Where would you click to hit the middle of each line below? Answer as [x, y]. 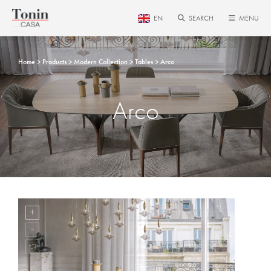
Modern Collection [101, 62]
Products [54, 62]
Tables [144, 62]
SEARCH [201, 18]
